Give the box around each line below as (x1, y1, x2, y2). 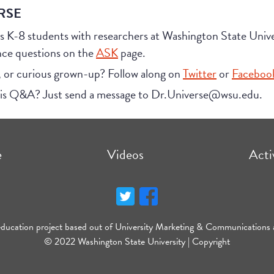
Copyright (192, 234, 230, 250)
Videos (106, 144, 144, 165)
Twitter (183, 64, 217, 83)
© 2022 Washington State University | (44, 234, 192, 250)
